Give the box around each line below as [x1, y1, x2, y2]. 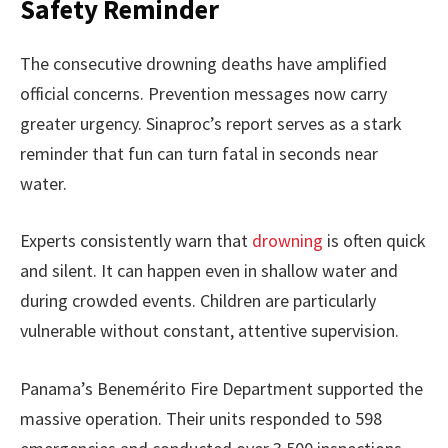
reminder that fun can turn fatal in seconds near [20, 141, 378, 165]
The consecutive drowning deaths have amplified [20, 51, 387, 75]
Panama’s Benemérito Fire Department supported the [20, 377, 423, 401]
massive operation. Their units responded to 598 [20, 407, 382, 431]
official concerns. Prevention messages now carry [20, 81, 387, 105]
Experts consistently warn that [20, 229, 252, 253]
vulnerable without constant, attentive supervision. [20, 319, 399, 343]
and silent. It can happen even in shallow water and [20, 259, 398, 283]
